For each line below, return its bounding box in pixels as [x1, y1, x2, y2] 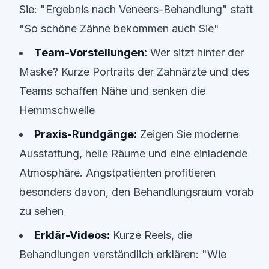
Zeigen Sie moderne [137, 128, 238, 141]
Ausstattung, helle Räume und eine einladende [19, 147, 247, 160]
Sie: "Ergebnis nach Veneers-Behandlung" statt [19, 3, 253, 16]
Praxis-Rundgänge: [34, 128, 137, 141]
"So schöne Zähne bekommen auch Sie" [19, 22, 219, 35]
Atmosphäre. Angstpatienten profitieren [19, 166, 216, 179]
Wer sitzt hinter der [147, 46, 244, 59]
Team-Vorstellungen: [34, 46, 147, 59]
